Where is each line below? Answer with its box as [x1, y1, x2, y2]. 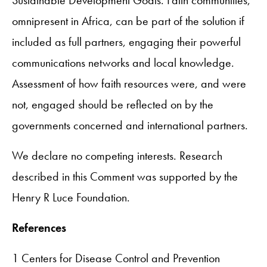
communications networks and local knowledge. [12, 54, 234, 70]
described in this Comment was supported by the [12, 168, 238, 184]
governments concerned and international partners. [12, 117, 248, 133]
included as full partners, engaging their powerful [12, 33, 241, 49]
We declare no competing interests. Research [12, 147, 222, 163]
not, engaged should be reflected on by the [12, 96, 213, 112]
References [12, 219, 69, 235]
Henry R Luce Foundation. [12, 189, 130, 205]
